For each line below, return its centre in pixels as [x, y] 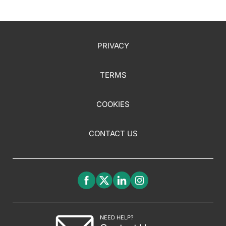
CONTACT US [113, 134]
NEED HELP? [117, 218]
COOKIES [113, 104]
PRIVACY [113, 46]
